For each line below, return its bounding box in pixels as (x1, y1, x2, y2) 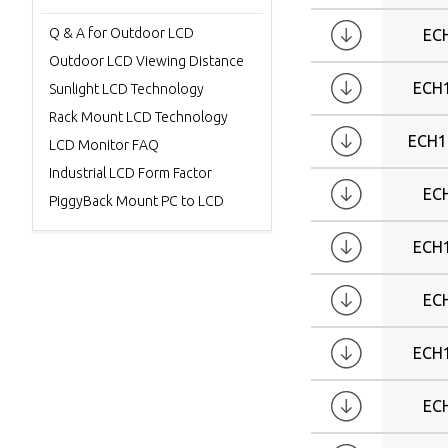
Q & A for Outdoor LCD (49, 25, 194, 41)
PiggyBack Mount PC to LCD (49, 193, 224, 209)
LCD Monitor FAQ (49, 137, 159, 153)
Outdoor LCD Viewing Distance (49, 53, 244, 69)
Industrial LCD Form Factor (49, 165, 212, 181)
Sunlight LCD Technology (49, 81, 204, 97)
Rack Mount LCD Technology (49, 109, 228, 125)
